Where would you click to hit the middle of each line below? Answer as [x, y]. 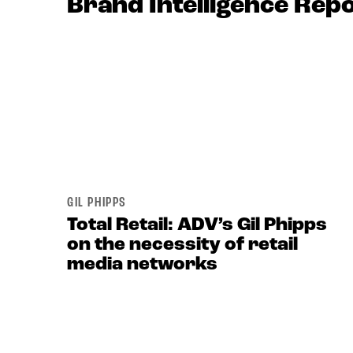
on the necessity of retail [182, 245]
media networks [142, 264]
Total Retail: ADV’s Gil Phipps [197, 225]
